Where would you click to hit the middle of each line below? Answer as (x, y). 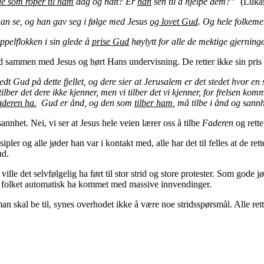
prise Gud (110, 41)
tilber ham (154, 103)
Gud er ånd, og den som (87, 103)
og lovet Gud (174, 21)
